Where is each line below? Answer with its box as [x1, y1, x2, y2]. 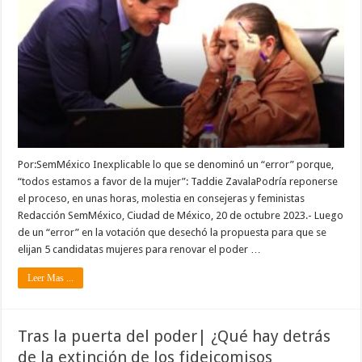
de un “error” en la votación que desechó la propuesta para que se [18, 226, 327, 239]
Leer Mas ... [27, 272, 74, 284]
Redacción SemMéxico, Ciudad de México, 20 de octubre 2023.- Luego [18, 209, 344, 222]
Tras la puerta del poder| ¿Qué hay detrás [18, 326, 331, 347]
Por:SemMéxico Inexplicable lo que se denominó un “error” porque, [18, 158, 335, 171]
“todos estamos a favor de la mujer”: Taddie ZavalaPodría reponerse [18, 175, 339, 188]
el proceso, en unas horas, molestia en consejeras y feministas [18, 192, 305, 205]
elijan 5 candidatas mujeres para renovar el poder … [18, 243, 262, 256]
